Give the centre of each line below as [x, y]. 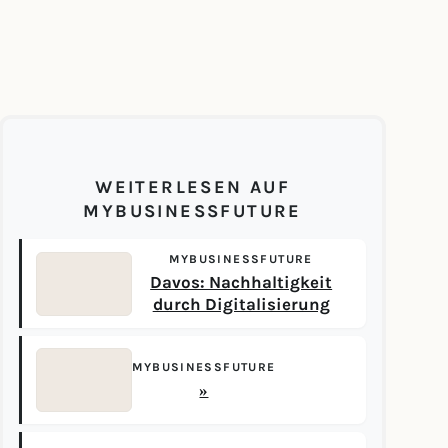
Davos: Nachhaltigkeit [241, 282]
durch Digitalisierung [241, 304]
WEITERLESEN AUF [193, 187]
